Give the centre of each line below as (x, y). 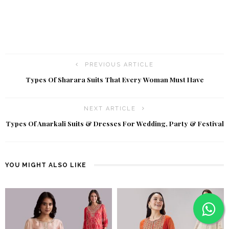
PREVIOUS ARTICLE (119, 65)
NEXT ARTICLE (110, 109)
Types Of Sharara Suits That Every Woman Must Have (114, 80)
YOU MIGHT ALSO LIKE (46, 165)
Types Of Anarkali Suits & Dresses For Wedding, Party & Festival (114, 124)
